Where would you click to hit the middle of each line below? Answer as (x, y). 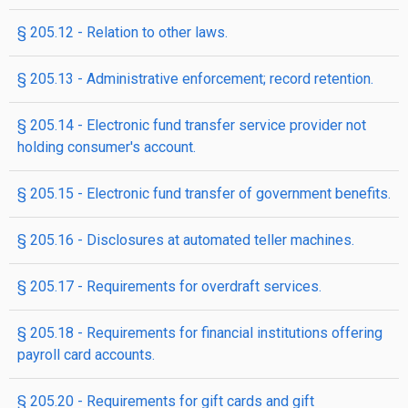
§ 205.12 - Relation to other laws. (122, 32)
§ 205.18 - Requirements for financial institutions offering (200, 333)
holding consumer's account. (107, 147)
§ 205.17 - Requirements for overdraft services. (169, 286)
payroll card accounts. (86, 355)
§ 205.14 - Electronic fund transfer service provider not (192, 125)
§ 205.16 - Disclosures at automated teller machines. (186, 240)
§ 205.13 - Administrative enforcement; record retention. (195, 79)
